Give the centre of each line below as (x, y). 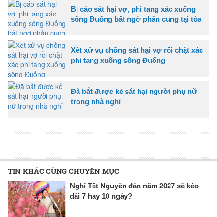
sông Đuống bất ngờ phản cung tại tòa (136, 19)
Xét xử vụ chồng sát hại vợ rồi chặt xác (137, 50)
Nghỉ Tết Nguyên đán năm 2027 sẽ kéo (134, 186)
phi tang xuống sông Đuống (118, 60)
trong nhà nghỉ (96, 101)
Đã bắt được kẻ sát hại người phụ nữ (134, 91)
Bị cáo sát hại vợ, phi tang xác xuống (133, 9)
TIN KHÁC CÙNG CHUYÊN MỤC (63, 171)
